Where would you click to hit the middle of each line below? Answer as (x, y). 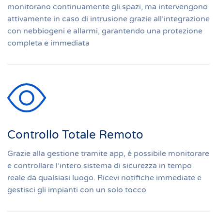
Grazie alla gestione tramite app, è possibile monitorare (108, 154)
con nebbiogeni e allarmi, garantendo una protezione (105, 31)
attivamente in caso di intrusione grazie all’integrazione (108, 19)
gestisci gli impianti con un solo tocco (77, 190)
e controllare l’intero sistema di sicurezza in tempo (100, 166)
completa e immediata (48, 43)
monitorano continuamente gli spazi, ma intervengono (108, 7)
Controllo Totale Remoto (75, 135)
